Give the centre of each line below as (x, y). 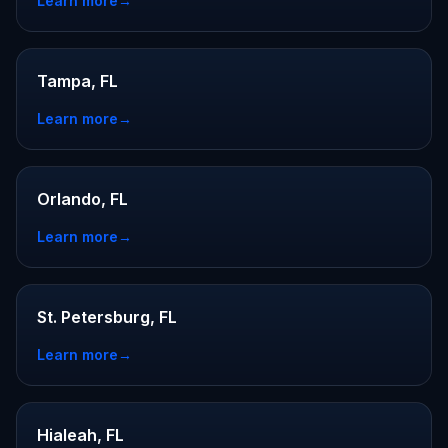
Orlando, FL (82, 199)
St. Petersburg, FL (107, 317)
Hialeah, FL (80, 435)
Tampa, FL (77, 81)
